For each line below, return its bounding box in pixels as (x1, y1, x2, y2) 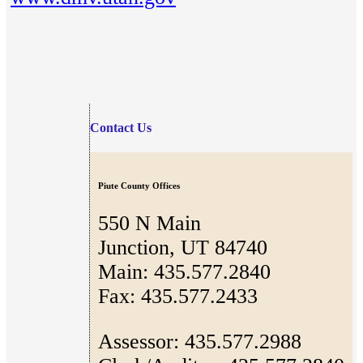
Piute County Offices (98, 181, 180, 191)
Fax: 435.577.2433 (98, 284, 258, 309)
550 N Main (98, 211, 201, 236)
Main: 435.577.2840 (98, 260, 271, 284)
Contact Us (90, 121, 152, 135)
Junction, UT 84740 (98, 236, 267, 260)
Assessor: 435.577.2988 (98, 329, 301, 353)
